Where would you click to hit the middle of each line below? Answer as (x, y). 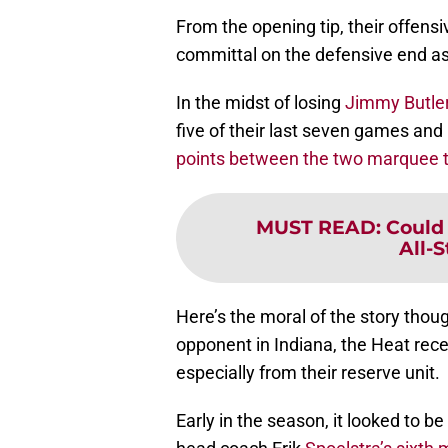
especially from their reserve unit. (308, 372)
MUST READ (315, 226)
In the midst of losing (260, 102)
